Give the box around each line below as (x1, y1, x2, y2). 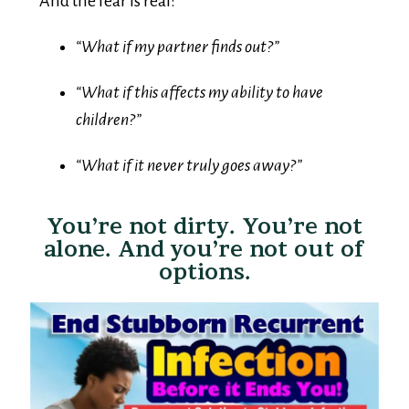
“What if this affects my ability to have (76, 63, 323, 82)
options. (158, 239, 251, 266)
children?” (76, 90, 142, 110)
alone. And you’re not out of (44, 216, 365, 243)
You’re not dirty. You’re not (47, 194, 362, 220)
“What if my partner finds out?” (76, 17, 279, 37)
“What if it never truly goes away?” (76, 136, 302, 155)
